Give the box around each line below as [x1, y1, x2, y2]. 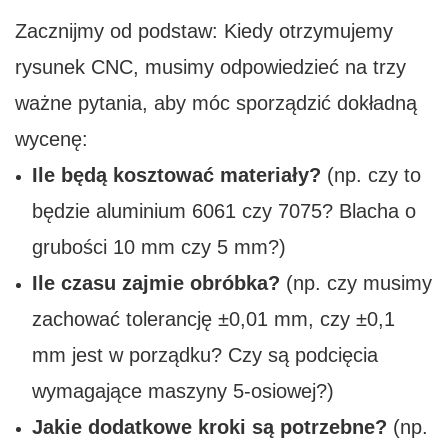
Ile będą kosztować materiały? [31, 164, 321, 187]
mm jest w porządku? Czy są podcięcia [31, 344, 378, 367]
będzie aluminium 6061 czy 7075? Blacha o [31, 200, 416, 223]
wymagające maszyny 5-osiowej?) [31, 380, 334, 403]
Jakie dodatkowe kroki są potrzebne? [31, 416, 387, 439]
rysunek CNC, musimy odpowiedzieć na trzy [15, 56, 406, 79]
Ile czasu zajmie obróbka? [31, 272, 280, 295]
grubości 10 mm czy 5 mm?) [31, 236, 286, 259]
